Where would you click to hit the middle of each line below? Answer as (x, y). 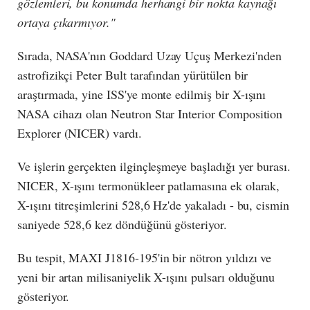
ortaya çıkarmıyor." (66, 22)
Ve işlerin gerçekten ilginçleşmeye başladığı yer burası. (154, 166)
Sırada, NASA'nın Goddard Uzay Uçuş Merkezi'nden (149, 55)
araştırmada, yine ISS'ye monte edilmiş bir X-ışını (142, 94)
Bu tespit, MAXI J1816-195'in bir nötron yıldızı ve (145, 257)
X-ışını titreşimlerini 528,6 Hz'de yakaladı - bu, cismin (153, 204)
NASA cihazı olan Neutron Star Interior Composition (150, 113)
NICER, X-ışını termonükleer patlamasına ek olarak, (149, 185)
